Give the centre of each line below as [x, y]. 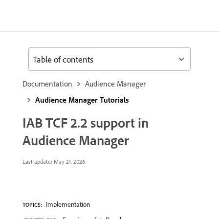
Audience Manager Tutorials [82, 100]
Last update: [37, 162]
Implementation [68, 204]
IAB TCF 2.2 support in [86, 122]
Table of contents [63, 59]
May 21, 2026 [69, 162]
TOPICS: [32, 205]
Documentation [47, 84]
